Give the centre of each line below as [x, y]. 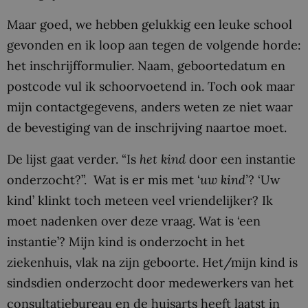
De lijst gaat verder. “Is [73, 159]
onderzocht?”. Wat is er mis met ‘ [103, 179]
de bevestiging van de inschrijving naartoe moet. [147, 127]
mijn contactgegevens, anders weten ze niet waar [150, 107]
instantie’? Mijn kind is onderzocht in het [126, 241]
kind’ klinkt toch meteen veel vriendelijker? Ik [140, 200]
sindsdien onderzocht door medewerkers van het [150, 283]
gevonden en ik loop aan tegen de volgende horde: [154, 45]
